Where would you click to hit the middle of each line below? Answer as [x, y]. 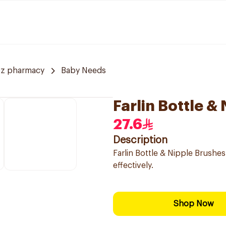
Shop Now [194, 204]
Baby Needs [83, 71]
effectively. [133, 165]
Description [140, 140]
